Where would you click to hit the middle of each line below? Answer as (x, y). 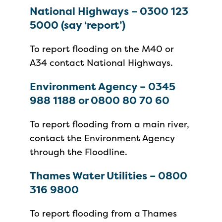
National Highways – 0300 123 (109, 11)
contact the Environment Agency (102, 138)
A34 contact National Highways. (101, 63)
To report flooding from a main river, (110, 124)
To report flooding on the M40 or (102, 49)
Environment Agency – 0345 (103, 86)
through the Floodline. (79, 152)
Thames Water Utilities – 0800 (109, 176)
